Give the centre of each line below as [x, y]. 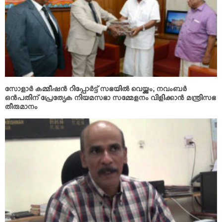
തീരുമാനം [21, 109]
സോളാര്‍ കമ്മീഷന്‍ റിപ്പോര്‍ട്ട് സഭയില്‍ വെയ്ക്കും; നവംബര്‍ [96, 91]
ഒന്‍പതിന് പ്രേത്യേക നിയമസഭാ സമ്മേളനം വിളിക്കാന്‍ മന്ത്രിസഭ [111, 100]
